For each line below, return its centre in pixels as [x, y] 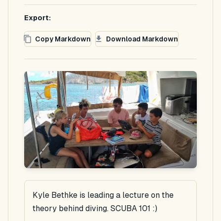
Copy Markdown [63, 39]
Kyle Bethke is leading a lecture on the [103, 195]
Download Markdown [142, 39]
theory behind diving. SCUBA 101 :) [95, 208]
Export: [37, 18]
